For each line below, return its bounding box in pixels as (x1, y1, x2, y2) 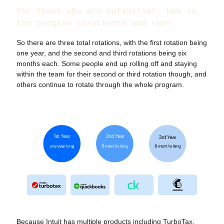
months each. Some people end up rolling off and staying (16, 59, 197, 67)
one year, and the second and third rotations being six (16, 48, 186, 57)
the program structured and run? (16, 18, 171, 28)
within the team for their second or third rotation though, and (16, 69, 206, 78)
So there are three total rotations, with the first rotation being (16, 38, 207, 46)
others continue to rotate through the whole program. (16, 80, 184, 88)
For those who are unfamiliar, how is (16, 6, 196, 16)
